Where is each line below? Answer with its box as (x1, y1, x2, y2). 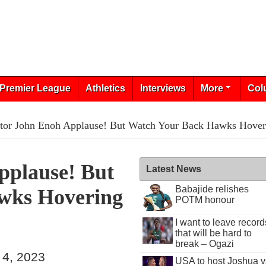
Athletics (85, 83, 125, 93)
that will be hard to (175, 228, 252, 238)
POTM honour (175, 195, 235, 205)
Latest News (146, 164, 202, 174)
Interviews (140, 83, 186, 93)
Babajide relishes (175, 184, 249, 194)
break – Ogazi (175, 239, 234, 249)
